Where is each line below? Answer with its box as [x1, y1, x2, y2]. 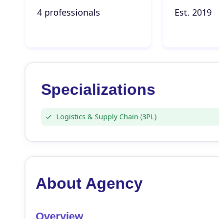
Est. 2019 [174, 6, 212, 18]
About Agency [35, 175, 143, 192]
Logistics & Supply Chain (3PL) [56, 112, 156, 121]
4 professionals [37, 6, 100, 18]
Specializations [41, 81, 155, 98]
